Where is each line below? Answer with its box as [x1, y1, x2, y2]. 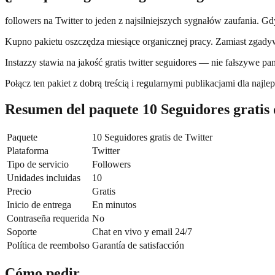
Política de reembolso [7, 239, 90, 250]
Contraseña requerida [7, 212, 89, 223]
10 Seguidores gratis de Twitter [92, 131, 212, 142]
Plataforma [7, 145, 48, 156]
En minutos [92, 199, 136, 210]
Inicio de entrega [7, 199, 71, 210]
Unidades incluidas [7, 172, 80, 183]
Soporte [7, 226, 37, 237]
